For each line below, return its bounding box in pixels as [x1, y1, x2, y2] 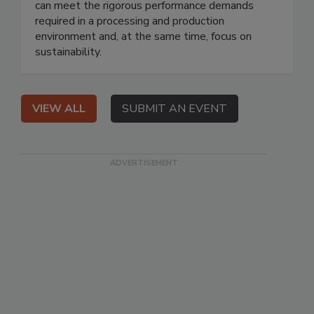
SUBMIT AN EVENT [122, 101, 227, 117]
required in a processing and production [35, 13, 224, 29]
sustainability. [35, 44, 102, 60]
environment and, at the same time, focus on [35, 29, 252, 45]
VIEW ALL [32, 101, 86, 117]
